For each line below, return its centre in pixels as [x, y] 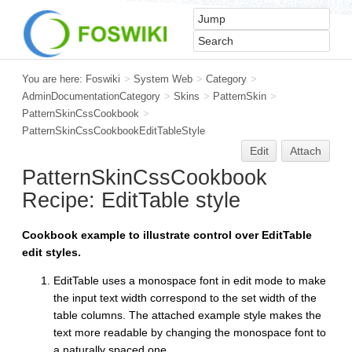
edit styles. [51, 252]
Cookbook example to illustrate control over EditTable [167, 235]
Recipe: [62, 200]
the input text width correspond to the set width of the [185, 297]
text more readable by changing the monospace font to [190, 332]
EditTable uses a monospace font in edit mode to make [190, 280]
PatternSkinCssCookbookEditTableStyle [114, 131]
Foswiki [103, 79]
